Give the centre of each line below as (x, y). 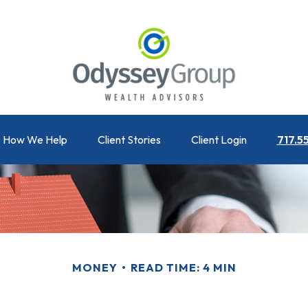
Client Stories (129, 140)
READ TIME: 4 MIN (183, 268)
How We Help (35, 140)
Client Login (219, 140)
